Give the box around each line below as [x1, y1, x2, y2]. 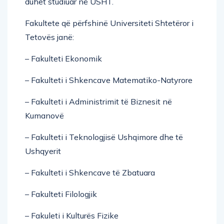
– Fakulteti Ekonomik [25, 53, 102, 63]
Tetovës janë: [25, 31, 74, 42]
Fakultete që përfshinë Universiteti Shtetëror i [25, 17, 193, 28]
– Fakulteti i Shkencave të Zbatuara [25, 167, 155, 177]
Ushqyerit [25, 145, 61, 156]
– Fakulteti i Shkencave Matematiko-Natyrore [25, 74, 192, 85]
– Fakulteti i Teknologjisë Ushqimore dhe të [25, 131, 183, 142]
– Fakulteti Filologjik [25, 188, 97, 199]
